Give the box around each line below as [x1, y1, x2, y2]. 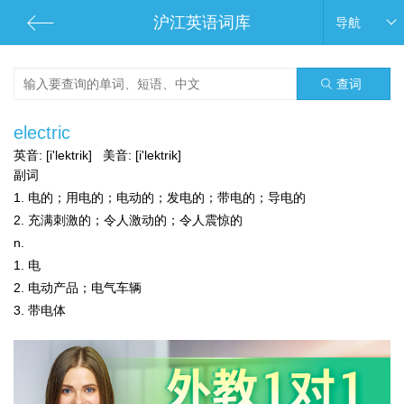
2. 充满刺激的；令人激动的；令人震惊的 [14, 213, 243, 227]
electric [14, 123, 70, 142]
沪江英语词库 [152, 14, 251, 32]
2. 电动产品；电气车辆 [14, 280, 142, 295]
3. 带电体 [14, 303, 66, 317]
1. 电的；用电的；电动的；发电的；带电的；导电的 [14, 190, 306, 205]
